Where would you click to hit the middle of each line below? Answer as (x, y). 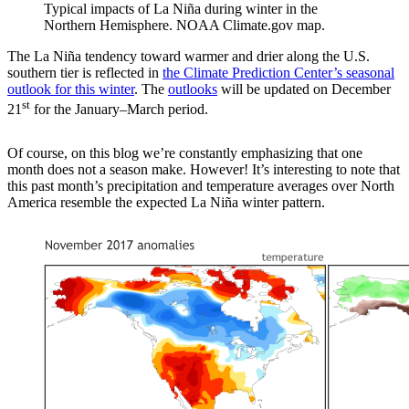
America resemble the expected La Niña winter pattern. (166, 203)
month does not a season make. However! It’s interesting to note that (204, 170)
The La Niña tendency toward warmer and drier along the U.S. (189, 56)
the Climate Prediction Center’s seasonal (278, 72)
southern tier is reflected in (85, 72)
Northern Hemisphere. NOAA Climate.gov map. (184, 25)
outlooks (193, 89)
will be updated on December (304, 89)
